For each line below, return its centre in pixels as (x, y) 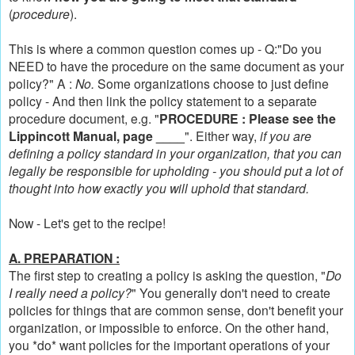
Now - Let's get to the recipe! (87, 222)
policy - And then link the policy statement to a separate (163, 100)
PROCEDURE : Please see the (248, 118)
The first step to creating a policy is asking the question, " (167, 275)
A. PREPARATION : (64, 258)
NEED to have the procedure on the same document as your (176, 65)
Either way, (228, 135)
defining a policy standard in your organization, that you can (175, 153)
